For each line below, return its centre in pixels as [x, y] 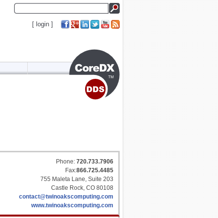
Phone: [66, 162]
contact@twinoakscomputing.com [66, 197]
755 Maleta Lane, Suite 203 [77, 179]
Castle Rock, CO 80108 [82, 188]
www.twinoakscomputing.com [72, 205]
